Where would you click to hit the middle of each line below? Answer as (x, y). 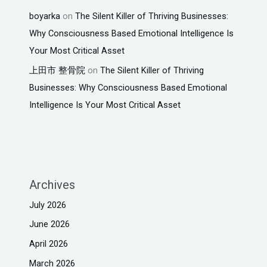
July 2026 (48, 205)
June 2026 (50, 224)
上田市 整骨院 (58, 70)
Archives (52, 184)
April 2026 (49, 244)
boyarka (45, 16)
